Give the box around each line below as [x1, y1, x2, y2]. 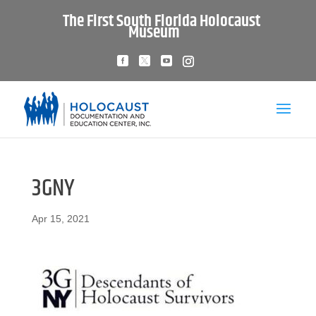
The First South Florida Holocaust [62, 8, 260, 34]
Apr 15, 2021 [31, 213, 90, 224]
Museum [128, 20, 181, 45]
